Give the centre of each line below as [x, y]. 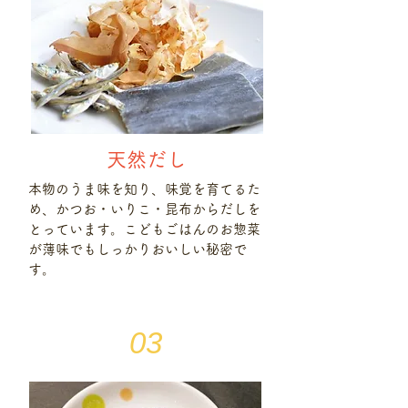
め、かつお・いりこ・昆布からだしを [144, 209]
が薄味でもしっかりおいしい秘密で [138, 249]
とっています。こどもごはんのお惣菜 [144, 229]
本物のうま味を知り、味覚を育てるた [144, 189]
